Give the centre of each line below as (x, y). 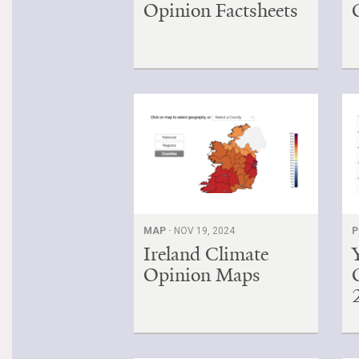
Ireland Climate (206, 254)
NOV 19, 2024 (204, 230)
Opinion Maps (202, 274)
